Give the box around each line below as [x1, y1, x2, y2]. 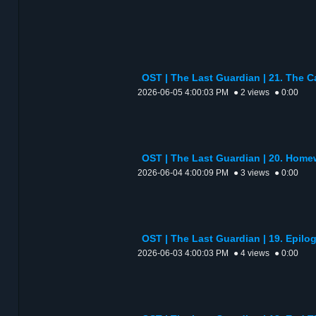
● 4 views [233, 248, 269, 259]
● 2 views [233, 87, 269, 98]
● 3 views [233, 168, 269, 178]
